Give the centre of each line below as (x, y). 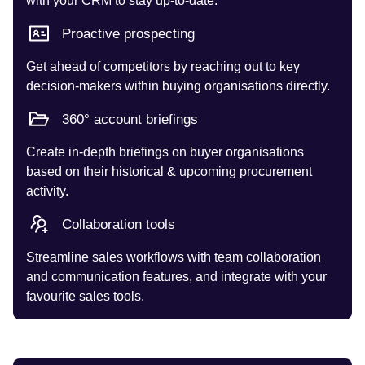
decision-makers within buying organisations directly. (178, 86)
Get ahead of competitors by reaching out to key (163, 66)
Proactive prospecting (128, 33)
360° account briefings (130, 119)
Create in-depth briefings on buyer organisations (165, 152)
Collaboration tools (119, 224)
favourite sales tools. (85, 296)
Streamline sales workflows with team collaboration (174, 257)
